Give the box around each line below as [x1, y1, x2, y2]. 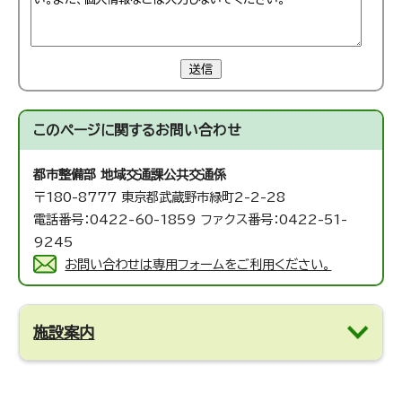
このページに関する [33, 123, 156, 138]
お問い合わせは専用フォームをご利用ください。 [65, 258, 332, 272]
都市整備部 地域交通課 [33, 168, 164, 182]
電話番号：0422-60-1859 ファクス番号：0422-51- [33, 213, 348, 227]
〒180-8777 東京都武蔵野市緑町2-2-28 [33, 190, 286, 205]
